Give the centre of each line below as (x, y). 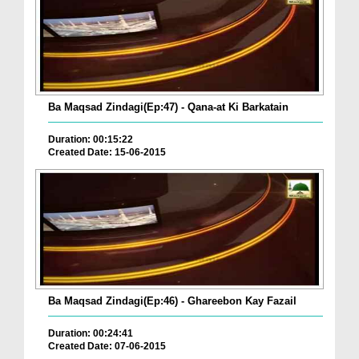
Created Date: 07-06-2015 (107, 347)
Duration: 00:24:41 (91, 334)
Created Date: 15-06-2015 (107, 152)
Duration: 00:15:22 (91, 139)
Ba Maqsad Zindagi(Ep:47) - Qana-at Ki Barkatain (168, 107)
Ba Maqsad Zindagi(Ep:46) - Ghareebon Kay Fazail (172, 301)
